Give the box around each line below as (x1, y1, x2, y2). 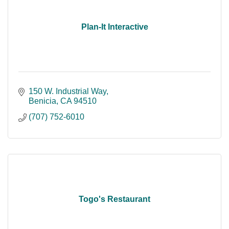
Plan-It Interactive (81, 22, 148, 32)
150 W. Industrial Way (29, 87, 106, 96)
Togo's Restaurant (79, 195, 150, 204)
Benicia (29, 97, 56, 106)
